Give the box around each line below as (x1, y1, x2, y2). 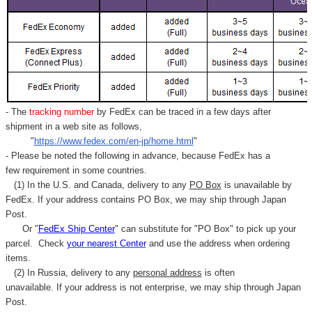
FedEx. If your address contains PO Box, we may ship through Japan (5, 194, 286, 205)
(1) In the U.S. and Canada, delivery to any (5, 180, 189, 191)
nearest (86, 238, 120, 249)
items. (5, 253, 31, 264)
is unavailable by (221, 180, 292, 191)
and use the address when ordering (146, 238, 290, 249)
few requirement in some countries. (5, 165, 147, 176)
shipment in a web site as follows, (5, 121, 142, 132)
